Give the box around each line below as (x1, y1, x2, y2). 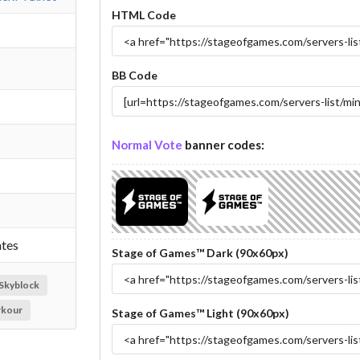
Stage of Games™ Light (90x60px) (111, 306, 289, 321)
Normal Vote (111, 137, 182, 153)
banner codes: (182, 137, 264, 153)
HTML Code (111, 8, 176, 22)
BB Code (111, 68, 157, 83)
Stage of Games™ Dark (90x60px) (111, 246, 288, 260)
